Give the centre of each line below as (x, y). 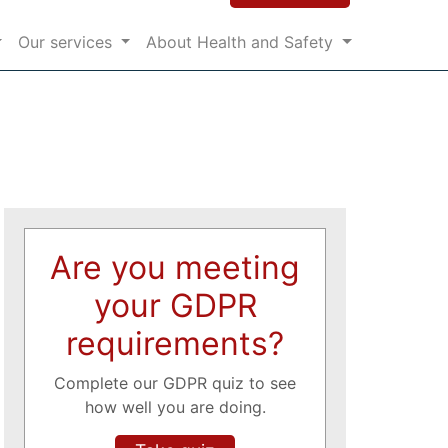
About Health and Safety (242, 42)
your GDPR (175, 305)
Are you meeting (175, 267)
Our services (67, 42)
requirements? (175, 343)
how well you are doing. (175, 407)
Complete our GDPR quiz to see (175, 383)
